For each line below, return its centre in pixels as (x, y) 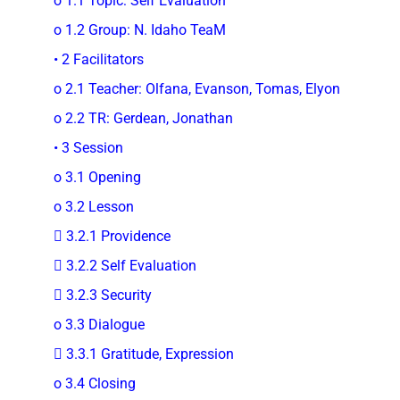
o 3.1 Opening (97, 177)
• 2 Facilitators (99, 59)
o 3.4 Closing (95, 383)
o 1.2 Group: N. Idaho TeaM (140, 29)
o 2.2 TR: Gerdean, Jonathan (143, 118)
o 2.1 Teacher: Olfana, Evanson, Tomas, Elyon (197, 88)
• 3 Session (88, 147)
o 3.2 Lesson (94, 206)
